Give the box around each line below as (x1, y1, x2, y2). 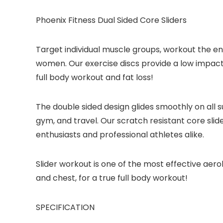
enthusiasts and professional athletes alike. (36, 129, 204, 140)
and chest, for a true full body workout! (36, 172, 188, 184)
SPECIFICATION (36, 202, 95, 213)
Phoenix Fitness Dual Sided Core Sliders (36, 14, 187, 26)
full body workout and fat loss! (36, 72, 153, 83)
